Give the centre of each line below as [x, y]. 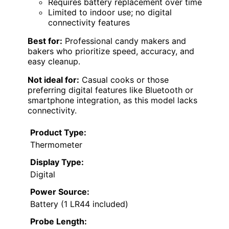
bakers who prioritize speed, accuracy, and [111, 51]
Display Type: [57, 162]
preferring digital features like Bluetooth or [110, 90]
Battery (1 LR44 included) [79, 204]
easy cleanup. [54, 61]
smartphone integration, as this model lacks [112, 100]
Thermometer [56, 144]
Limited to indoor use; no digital [110, 12]
